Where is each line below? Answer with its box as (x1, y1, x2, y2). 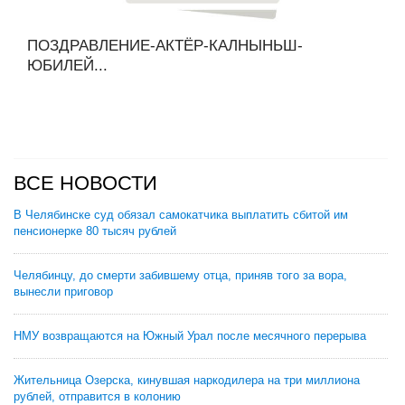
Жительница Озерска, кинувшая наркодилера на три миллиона (14, 373, 360, 387)
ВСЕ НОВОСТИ (14, 172, 157, 194)
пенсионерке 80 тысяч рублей (14, 224, 176, 238)
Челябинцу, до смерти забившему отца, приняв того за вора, (14, 268, 347, 282)
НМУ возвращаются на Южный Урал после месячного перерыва (14, 329, 366, 343)
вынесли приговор (14, 285, 113, 298)
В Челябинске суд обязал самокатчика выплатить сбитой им (14, 208, 348, 221)
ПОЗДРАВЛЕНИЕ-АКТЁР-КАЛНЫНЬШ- (27, 37, 303, 54)
